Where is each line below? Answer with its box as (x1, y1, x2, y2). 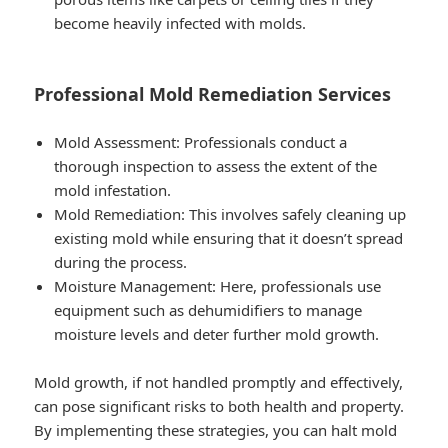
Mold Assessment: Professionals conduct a (54, 131, 348, 152)
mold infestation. (54, 179, 172, 200)
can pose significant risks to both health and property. (34, 395, 405, 416)
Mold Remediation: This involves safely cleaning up (54, 203, 407, 224)
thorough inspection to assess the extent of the (54, 155, 378, 176)
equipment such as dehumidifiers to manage (54, 299, 363, 320)
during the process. (54, 251, 188, 272)
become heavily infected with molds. (54, 12, 307, 33)
